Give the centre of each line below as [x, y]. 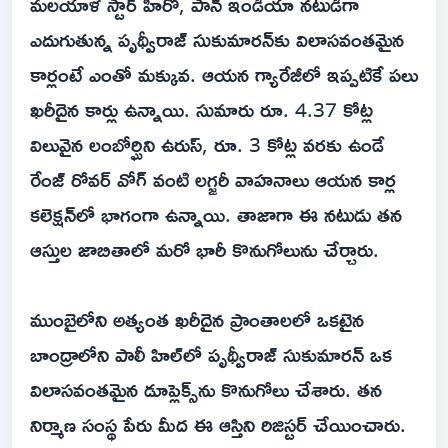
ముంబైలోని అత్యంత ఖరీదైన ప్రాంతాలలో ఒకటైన [197, 319]
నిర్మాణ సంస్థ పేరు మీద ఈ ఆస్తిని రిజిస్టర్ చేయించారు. [218, 424]
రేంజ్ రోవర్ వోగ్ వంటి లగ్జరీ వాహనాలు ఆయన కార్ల [213, 179]
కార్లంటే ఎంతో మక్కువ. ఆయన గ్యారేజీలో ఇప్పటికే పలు [224, 74]
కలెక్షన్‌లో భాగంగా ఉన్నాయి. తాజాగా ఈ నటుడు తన [216, 214]
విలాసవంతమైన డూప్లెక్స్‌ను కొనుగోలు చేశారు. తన [206, 389]
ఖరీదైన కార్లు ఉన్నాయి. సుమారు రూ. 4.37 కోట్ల [201, 109]
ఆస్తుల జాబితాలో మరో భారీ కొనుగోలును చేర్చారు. [204, 249]
